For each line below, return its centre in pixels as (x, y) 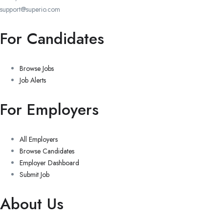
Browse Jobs (37, 68)
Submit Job (34, 174)
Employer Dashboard (49, 163)
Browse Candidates (47, 151)
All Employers (39, 139)
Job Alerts (33, 80)
